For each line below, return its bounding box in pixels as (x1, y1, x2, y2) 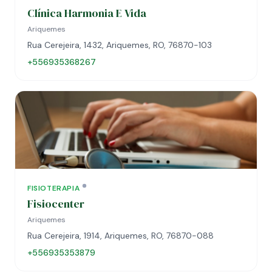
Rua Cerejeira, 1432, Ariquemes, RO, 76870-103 (27, 39, 212, 50)
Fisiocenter (27, 196, 84, 211)
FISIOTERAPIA (27, 183, 80, 193)
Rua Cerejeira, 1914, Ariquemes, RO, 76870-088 (27, 230, 214, 241)
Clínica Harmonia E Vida (27, 5, 146, 21)
